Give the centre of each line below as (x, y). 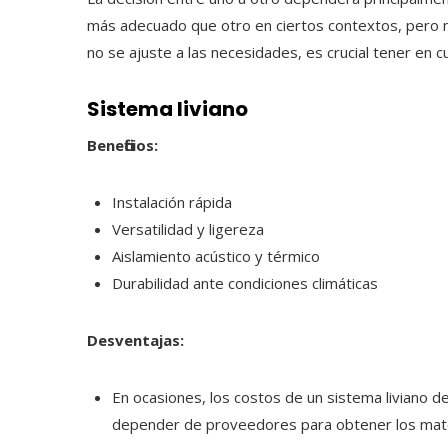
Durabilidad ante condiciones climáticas (245, 283)
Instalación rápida (172, 202)
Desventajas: (135, 340)
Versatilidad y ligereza (188, 229)
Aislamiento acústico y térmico (216, 256)
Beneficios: (122, 145)
